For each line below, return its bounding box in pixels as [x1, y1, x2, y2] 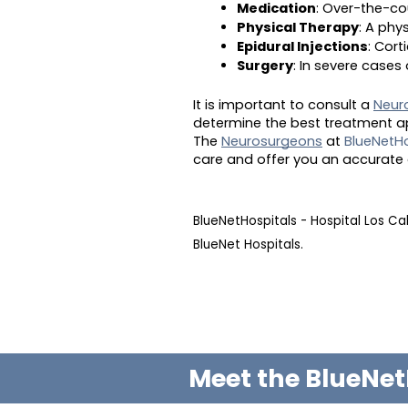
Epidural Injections [237, 36, 368, 56]
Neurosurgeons [221, 131, 322, 150]
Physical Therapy [237, 17, 359, 36]
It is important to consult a [193, 95, 373, 114]
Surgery [237, 56, 293, 75]
